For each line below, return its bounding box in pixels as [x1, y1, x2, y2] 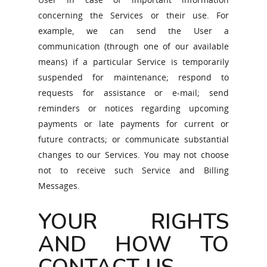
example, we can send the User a [38, 25, 229, 36]
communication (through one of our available [38, 41, 229, 52]
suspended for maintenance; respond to [38, 72, 229, 83]
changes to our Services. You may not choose [38, 149, 229, 160]
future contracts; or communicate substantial [38, 133, 229, 145]
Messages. [38, 180, 80, 191]
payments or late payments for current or [38, 118, 229, 129]
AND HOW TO [38, 230, 229, 259]
